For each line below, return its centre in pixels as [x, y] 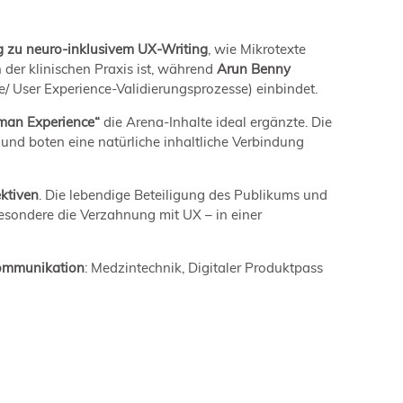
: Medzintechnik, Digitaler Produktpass [204, 267]
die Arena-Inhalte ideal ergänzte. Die [218, 121]
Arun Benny [254, 68]
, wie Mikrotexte [257, 49]
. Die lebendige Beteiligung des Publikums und [183, 194]
